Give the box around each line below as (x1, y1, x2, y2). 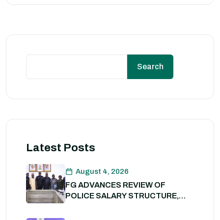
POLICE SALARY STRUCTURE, (65, 192, 179, 200)
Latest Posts (26, 142, 95, 154)
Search (137, 62, 164, 71)
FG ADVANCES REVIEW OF (65, 181, 165, 189)
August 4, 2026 (76, 167, 129, 175)
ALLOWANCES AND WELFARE (65, 202, 176, 211)
